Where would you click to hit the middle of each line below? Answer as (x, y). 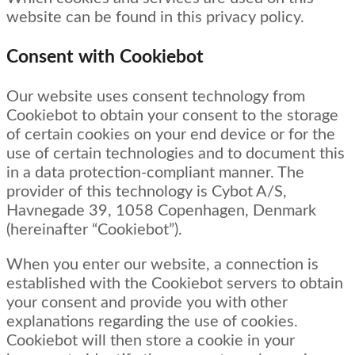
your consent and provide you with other (147, 303)
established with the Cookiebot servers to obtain (175, 284)
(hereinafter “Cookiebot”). (94, 230)
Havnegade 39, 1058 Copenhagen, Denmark (161, 211)
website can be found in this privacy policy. (155, 18)
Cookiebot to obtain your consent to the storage (172, 116)
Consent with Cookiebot (105, 57)
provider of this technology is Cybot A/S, (147, 192)
